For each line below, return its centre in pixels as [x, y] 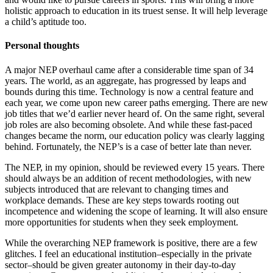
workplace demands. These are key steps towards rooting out [122, 200]
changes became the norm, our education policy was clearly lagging [135, 135]
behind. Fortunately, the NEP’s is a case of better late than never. [128, 146]
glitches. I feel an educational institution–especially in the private [128, 253]
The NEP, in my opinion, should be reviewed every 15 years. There [135, 167]
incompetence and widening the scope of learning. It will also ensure [136, 211]
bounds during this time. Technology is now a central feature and [129, 91]
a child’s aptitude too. [46, 22]
